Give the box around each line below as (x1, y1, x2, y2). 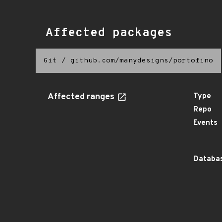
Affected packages (46, 26, 172, 41)
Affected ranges (48, 92, 116, 103)
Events (193, 118, 218, 128)
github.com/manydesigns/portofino (70, 56, 213, 65)
